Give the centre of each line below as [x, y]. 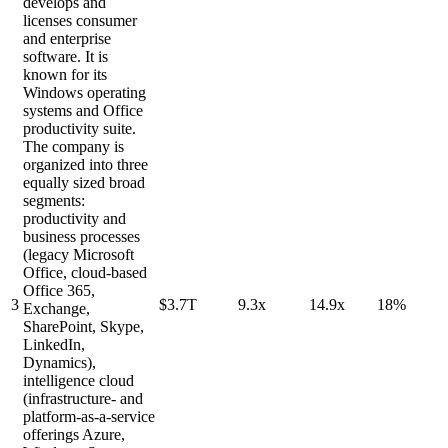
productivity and [74, 219]
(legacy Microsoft [78, 255]
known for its [65, 75]
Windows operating [84, 93]
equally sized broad [84, 183]
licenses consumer [80, 21]
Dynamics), [59, 363]
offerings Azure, [74, 435]
